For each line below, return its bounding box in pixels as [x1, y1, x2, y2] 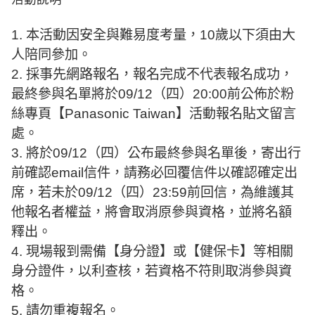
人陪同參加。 [11, 47, 91, 63]
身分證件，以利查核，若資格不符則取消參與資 [11, 264, 292, 279]
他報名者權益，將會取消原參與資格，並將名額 [11, 205, 292, 220]
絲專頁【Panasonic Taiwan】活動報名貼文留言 [11, 106, 296, 122]
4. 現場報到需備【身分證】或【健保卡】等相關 [11, 244, 293, 259]
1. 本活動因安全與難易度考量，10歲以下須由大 [11, 27, 295, 43]
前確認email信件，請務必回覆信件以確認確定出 [11, 165, 297, 181]
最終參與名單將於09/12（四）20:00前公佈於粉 [11, 86, 294, 102]
